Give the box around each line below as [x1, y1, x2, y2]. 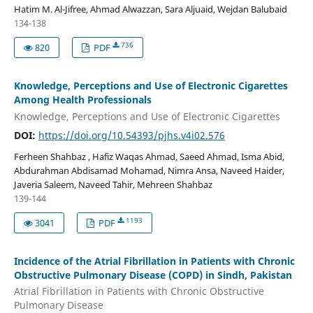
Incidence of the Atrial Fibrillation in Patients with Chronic [13, 254, 295, 268]
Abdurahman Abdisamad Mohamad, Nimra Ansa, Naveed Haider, [13, 163, 284, 177]
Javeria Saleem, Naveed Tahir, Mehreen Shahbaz [13, 177, 212, 191]
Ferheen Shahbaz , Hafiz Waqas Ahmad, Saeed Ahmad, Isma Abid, [13, 150, 284, 163]
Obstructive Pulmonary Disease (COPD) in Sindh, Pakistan [13, 268, 292, 282]
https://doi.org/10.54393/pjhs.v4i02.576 [38, 128, 225, 142]
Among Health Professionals [13, 93, 152, 107]
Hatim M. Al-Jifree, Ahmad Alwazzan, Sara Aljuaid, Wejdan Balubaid [13, 3, 287, 16]
